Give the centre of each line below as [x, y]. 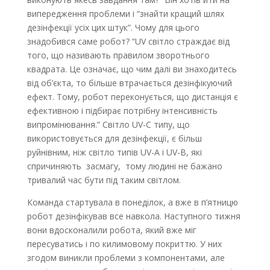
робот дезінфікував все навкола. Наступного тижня [133, 216]
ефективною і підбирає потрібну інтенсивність [122, 110]
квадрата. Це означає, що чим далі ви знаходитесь [132, 69]
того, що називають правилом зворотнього [118, 55]
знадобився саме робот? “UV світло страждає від [128, 41]
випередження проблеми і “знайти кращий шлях [125, 13]
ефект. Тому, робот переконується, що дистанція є [132, 96]
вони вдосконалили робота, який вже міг [111, 230]
